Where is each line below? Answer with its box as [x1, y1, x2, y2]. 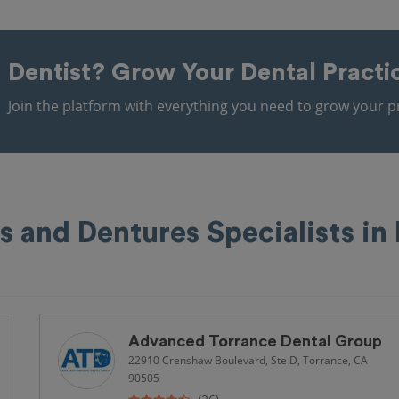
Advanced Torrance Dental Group [128, 333, 382, 349]
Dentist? [7, 61, 111, 85]
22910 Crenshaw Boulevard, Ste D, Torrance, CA [128, 353, 368, 367]
